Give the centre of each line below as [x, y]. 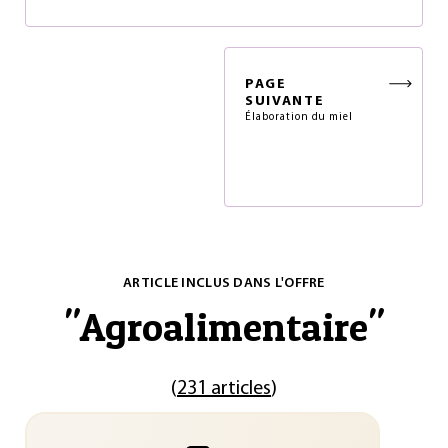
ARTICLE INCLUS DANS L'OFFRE [224, 283]
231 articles [224, 389]
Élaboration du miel [299, 117]
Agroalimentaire [224, 326]
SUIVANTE [285, 101]
